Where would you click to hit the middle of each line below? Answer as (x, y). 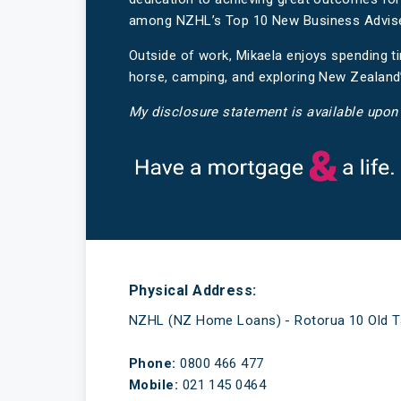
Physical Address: (193, 291)
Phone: (153, 364)
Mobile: (154, 385)
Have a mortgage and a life (213, 207)
